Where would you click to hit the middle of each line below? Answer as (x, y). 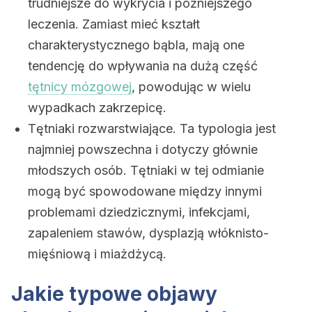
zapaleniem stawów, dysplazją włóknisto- (148, 233)
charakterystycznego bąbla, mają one (136, 45)
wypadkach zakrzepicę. (97, 108)
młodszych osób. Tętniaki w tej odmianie (146, 170)
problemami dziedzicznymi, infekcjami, (139, 212)
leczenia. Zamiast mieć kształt (114, 24)
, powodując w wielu (191, 87)
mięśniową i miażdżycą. (97, 254)
